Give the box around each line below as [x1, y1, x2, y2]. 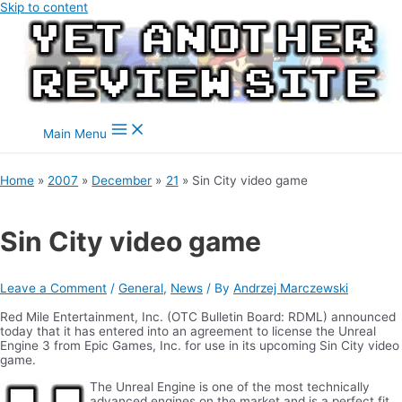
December [92, 172, 153, 188]
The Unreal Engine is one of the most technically [90, 379, 370, 394]
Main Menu [43, 127, 107, 141]
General [118, 281, 163, 296]
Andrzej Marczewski [233, 281, 348, 296]
